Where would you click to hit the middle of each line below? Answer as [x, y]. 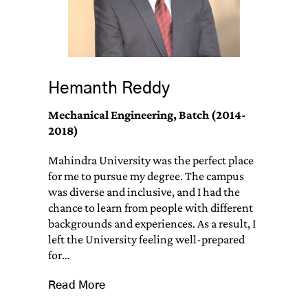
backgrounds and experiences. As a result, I [152, 224]
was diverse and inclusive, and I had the [144, 192]
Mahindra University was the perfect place [151, 161]
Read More [77, 286]
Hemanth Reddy [109, 89]
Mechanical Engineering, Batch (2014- [147, 115]
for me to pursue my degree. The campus [146, 176]
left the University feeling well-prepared [146, 240]
